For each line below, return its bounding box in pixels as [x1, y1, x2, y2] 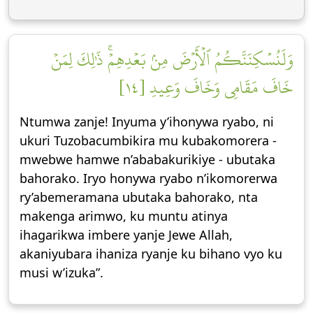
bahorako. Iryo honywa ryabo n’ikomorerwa [20, 170, 277, 187]
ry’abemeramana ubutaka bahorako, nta [20, 189, 258, 205]
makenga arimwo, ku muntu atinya [20, 208, 228, 224]
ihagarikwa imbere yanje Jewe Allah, [20, 226, 233, 243]
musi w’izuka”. [20, 264, 103, 281]
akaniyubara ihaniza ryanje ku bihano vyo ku [20, 245, 282, 262]
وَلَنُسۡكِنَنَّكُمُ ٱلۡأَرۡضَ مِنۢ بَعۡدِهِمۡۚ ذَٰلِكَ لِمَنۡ [51, 43, 293, 76]
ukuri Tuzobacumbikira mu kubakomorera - [20, 132, 277, 149]
